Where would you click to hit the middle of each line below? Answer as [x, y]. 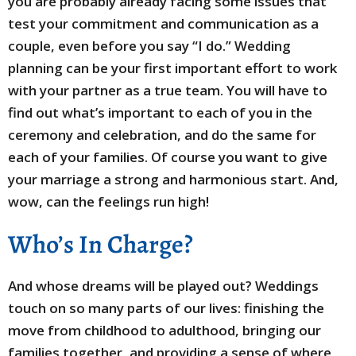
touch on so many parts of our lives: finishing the [166, 308]
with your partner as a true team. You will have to [168, 90]
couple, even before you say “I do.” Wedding [149, 46]
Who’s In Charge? [101, 244]
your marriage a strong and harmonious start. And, [173, 179]
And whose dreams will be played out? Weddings [163, 286]
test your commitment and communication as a [163, 23]
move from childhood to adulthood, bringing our [164, 330]
